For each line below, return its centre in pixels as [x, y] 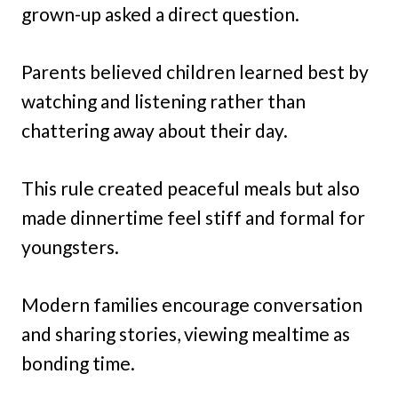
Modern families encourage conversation [192, 304]
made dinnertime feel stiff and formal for [193, 217]
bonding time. [78, 362]
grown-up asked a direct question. [160, 13]
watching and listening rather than [163, 100]
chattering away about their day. [155, 130]
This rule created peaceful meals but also [191, 187]
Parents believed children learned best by [195, 71]
